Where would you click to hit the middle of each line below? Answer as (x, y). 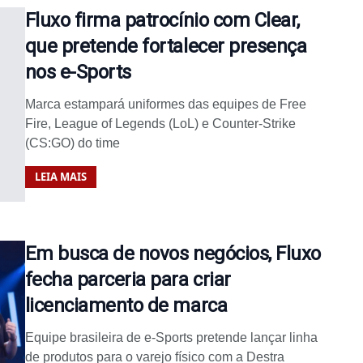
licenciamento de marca (126, 305)
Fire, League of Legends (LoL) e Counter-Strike (160, 123)
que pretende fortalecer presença (166, 46)
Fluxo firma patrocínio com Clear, (162, 20)
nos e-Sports (78, 72)
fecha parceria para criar (128, 279)
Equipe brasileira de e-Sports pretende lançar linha (171, 337)
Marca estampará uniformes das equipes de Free (165, 104)
